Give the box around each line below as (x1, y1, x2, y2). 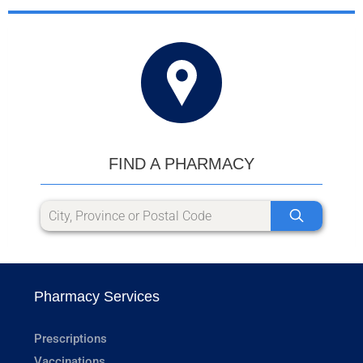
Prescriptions (34, 331, 107, 346)
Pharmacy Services (34, 288, 160, 305)
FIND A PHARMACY (109, 154, 254, 173)
